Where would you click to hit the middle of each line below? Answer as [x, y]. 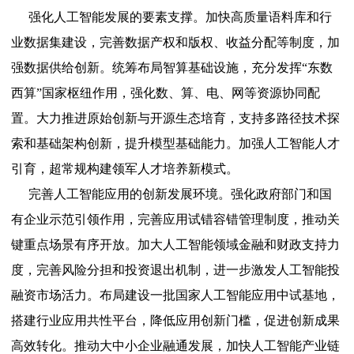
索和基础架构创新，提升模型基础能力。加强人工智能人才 [176, 144]
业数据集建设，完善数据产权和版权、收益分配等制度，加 [176, 43]
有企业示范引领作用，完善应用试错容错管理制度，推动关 [176, 220]
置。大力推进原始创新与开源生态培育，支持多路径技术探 [176, 119]
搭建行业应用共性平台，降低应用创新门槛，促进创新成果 [176, 321]
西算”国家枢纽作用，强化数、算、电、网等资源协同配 [166, 93]
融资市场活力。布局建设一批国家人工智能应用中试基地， [176, 296]
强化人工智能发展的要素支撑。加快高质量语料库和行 [180, 17]
